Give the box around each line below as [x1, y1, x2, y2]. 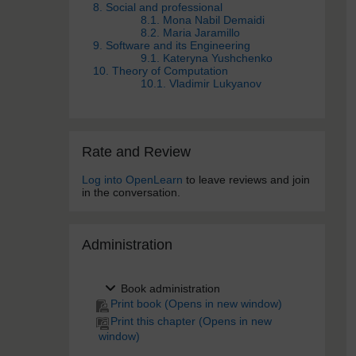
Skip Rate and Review [68, 130, 179, 143]
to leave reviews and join [183, 173, 310, 186]
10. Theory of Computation [93, 64, 228, 77]
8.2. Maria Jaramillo [141, 26, 240, 39]
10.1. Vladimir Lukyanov [141, 77, 261, 90]
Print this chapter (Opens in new [110, 315, 272, 327]
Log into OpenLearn [82, 173, 183, 186]
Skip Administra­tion [68, 223, 164, 236]
